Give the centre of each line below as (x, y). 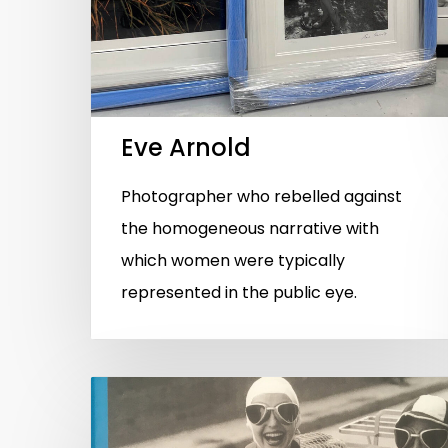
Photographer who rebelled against (261, 197)
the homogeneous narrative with (250, 229)
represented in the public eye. (239, 293)
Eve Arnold (186, 148)
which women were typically (233, 261)
